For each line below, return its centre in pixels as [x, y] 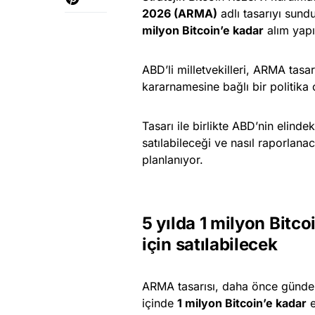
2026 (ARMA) [180, 14]
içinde [160, 303]
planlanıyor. [173, 160]
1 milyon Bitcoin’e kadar [242, 303]
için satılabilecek [210, 245]
